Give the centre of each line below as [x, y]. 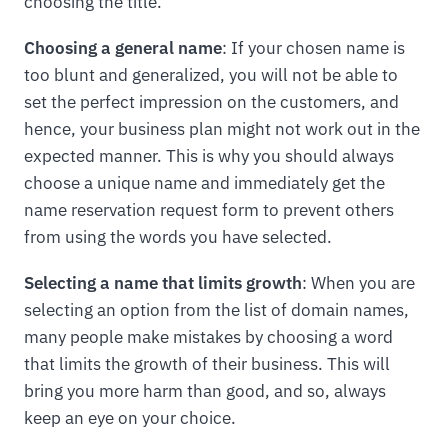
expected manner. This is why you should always [209, 155]
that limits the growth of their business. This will [207, 363]
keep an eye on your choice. [130, 417]
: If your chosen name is [313, 47]
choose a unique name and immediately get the [204, 182]
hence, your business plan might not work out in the [222, 128]
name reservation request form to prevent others [209, 209]
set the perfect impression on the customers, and [211, 101]
